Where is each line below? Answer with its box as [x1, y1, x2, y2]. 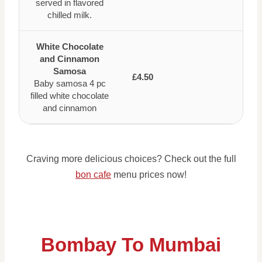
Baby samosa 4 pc [33, 78, 106, 88]
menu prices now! [111, 170, 187, 180]
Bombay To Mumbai [41, 234, 221, 256]
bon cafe [75, 170, 111, 180]
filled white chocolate [30, 91, 109, 101]
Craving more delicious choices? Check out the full [26, 154, 236, 164]
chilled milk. [47, 10, 92, 20]
